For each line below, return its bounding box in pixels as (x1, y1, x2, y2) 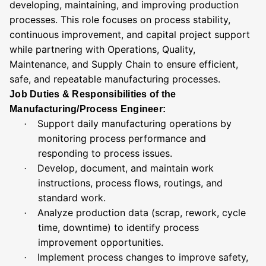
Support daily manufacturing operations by (37, 118, 232, 129)
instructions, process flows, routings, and (38, 177, 223, 189)
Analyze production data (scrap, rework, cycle (37, 207, 246, 218)
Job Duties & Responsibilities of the (9, 89, 176, 99)
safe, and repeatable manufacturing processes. (9, 73, 220, 85)
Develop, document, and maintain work (37, 162, 214, 174)
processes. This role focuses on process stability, (9, 14, 230, 26)
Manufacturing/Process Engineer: (9, 104, 166, 114)
